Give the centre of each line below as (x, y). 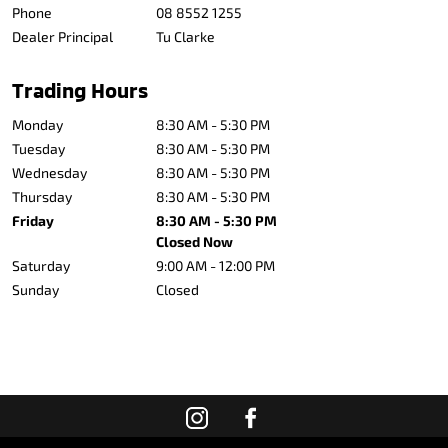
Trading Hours (80, 90)
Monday (37, 124)
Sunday (35, 289)
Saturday (41, 265)
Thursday (42, 196)
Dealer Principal (62, 36)
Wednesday (49, 172)
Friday (33, 220)
